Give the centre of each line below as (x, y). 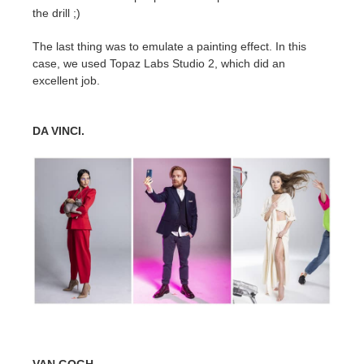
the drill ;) (56, 13)
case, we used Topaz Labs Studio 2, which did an (159, 63)
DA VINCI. (58, 130)
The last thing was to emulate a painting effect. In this (169, 46)
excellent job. (66, 80)
